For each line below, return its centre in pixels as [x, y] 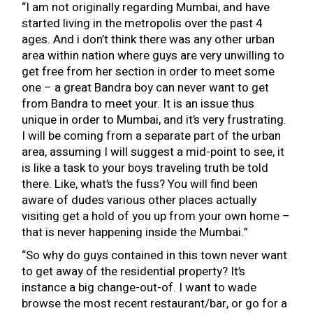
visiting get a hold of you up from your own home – [156, 216]
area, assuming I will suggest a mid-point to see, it [153, 152]
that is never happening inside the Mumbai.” [135, 232]
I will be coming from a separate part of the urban [152, 136]
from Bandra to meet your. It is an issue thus [138, 104]
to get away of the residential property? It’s [134, 271]
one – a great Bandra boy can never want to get [146, 88]
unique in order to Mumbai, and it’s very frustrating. [154, 120]
